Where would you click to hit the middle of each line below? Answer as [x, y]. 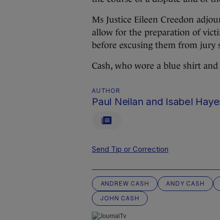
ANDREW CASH [125, 183]
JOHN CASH [120, 198]
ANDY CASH [185, 183]
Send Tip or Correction [130, 149]
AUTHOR [106, 91]
